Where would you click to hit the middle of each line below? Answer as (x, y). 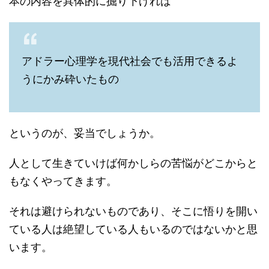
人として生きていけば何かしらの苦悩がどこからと (133, 163)
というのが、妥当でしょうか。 (85, 133)
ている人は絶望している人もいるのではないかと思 (133, 229)
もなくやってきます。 (63, 181)
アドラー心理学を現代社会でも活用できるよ (130, 61)
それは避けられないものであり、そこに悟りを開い (133, 211)
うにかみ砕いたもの (70, 79)
